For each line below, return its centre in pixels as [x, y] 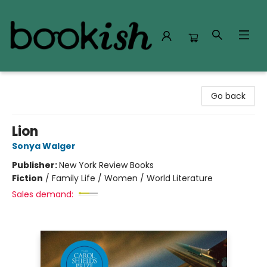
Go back [228, 96]
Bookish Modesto [44, 83]
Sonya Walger [44, 146]
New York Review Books [106, 165]
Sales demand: [43, 194]
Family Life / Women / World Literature [132, 178]
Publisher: [35, 165]
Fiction [27, 178]
